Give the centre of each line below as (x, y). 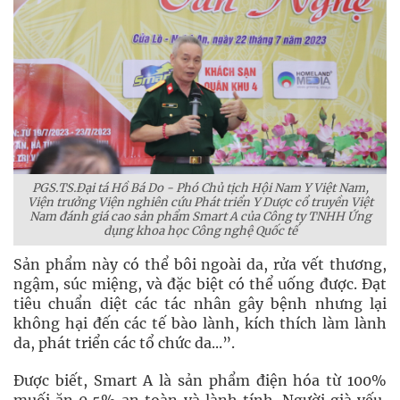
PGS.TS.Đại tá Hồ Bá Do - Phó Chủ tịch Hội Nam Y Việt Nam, (200, 187)
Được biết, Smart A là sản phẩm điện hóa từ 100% (200, 380)
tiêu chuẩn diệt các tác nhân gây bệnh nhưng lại (200, 303)
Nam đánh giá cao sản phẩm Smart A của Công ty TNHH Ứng (200, 216)
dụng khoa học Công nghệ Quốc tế (200, 230)
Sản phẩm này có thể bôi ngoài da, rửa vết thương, (200, 264)
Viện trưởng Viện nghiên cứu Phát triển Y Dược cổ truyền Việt (200, 202)
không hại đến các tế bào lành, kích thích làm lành (200, 323)
